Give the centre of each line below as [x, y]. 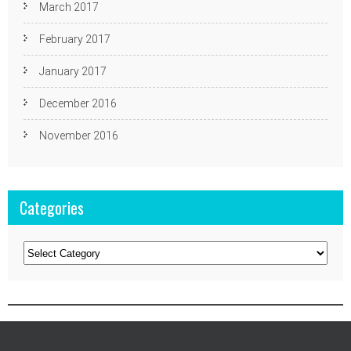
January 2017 [73, 71]
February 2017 [75, 39]
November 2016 [79, 136]
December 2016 [78, 103]
